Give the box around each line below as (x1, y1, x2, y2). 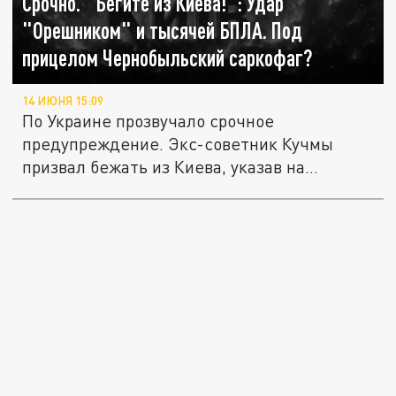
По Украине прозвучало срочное (22, 110, 275, 131)
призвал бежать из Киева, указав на (22, 156, 306, 177)
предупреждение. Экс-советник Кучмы (22, 133, 334, 154)
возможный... (22, 179, 126, 200)
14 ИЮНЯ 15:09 (22, 93, 104, 108)
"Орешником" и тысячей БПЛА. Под (22, 17, 303, 43)
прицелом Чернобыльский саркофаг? (22, 44, 314, 71)
